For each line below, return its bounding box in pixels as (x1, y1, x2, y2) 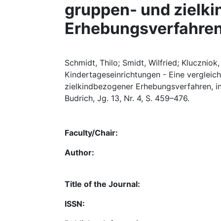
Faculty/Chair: (65, 128, 118, 138)
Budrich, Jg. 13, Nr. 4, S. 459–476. (65, 93, 189, 103)
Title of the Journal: (65, 179, 140, 189)
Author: (65, 147, 94, 157)
